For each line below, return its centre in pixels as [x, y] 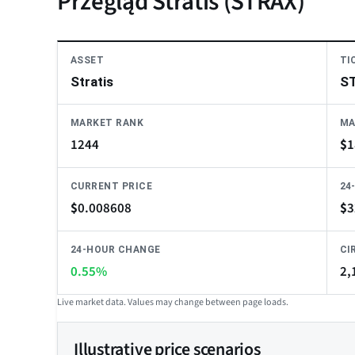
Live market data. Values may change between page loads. [173, 303]
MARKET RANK [107, 123]
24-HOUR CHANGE [116, 250]
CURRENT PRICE [112, 187]
